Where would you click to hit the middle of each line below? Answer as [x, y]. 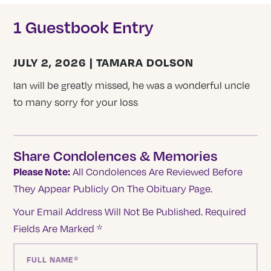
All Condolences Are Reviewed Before [157, 172]
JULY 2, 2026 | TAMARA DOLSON [104, 62]
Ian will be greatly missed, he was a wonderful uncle [132, 85]
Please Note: [42, 172]
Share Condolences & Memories [116, 156]
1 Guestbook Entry [84, 26]
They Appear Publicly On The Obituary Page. [113, 189]
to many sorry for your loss [76, 102]
